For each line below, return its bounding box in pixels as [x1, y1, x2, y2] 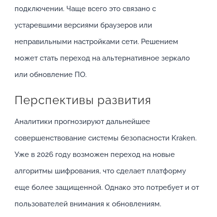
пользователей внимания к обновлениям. [15, 200, 161, 209]
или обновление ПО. [15, 70, 87, 79]
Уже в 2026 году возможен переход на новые [15, 150, 175, 159]
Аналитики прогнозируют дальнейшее [15, 117, 150, 126]
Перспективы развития [15, 93, 151, 108]
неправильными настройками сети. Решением [15, 37, 178, 46]
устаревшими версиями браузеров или [15, 21, 152, 30]
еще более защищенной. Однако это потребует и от [15, 183, 199, 192]
